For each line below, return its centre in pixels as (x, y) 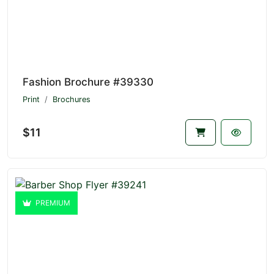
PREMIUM (52, 202)
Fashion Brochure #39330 (88, 82)
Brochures (72, 99)
